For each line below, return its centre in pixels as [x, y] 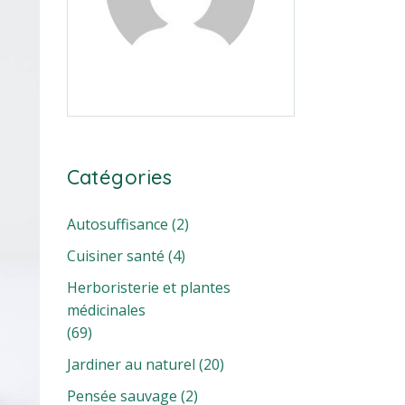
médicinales [106, 310]
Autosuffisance [117, 224]
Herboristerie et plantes [148, 287]
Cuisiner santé [115, 255]
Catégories [119, 177]
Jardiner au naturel [131, 364]
